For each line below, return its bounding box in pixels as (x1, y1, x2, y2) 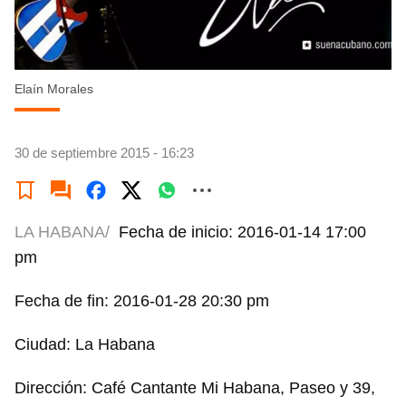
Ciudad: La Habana (14, 335, 155, 353)
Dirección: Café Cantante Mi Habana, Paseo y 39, (14, 379, 375, 397)
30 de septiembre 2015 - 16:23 (14, 145, 194, 160)
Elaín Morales (14, 82, 93, 96)
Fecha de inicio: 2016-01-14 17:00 (119, 223, 366, 241)
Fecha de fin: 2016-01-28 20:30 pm (14, 292, 269, 310)
